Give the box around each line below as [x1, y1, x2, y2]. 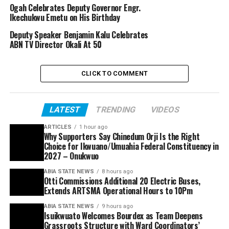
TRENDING [94, 104, 137, 114]
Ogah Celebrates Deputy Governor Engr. [9, 1, 141, 14]
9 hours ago [101, 202, 133, 210]
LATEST [48, 104, 82, 114]
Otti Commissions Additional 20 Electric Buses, [43, 174, 200, 187]
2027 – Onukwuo [43, 149, 99, 162]
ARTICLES [43, 123, 72, 130]
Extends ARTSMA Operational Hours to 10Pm [43, 184, 193, 197]
